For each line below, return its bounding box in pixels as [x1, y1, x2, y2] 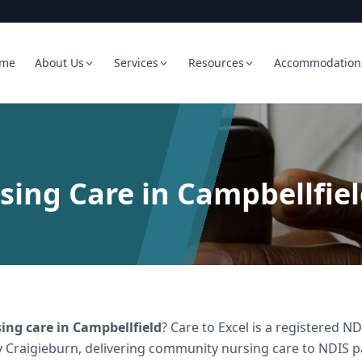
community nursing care [149, 339, 299, 357]
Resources [188, 55, 244, 70]
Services [114, 55, 158, 70]
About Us [35, 55, 84, 70]
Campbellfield [73, 318, 162, 336]
